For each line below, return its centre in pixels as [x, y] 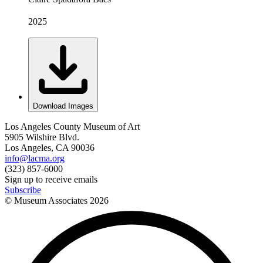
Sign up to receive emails [51, 179]
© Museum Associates [47, 200]
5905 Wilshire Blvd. [42, 137]
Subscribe [23, 190]
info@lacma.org [35, 158]
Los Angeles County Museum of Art [72, 126]
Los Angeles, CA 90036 [50, 147]
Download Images [63, 106]
